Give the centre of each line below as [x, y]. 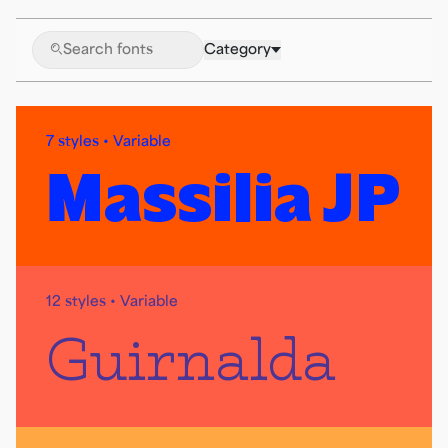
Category [237, 49]
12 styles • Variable [112, 301]
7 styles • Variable [108, 141]
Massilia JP [223, 197]
